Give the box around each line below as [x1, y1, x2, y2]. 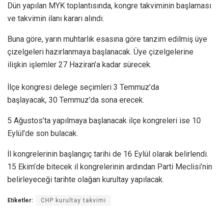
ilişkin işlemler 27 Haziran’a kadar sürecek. [7, 60, 152, 70]
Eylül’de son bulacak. [7, 129, 78, 138]
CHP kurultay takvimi [41, 197, 106, 204]
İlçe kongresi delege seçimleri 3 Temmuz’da [7, 82, 159, 92]
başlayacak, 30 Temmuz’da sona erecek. [7, 95, 144, 105]
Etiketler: [7, 197, 33, 204]
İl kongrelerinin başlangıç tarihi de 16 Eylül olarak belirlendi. [7, 149, 208, 159]
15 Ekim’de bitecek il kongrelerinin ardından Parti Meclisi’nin [7, 162, 212, 172]
